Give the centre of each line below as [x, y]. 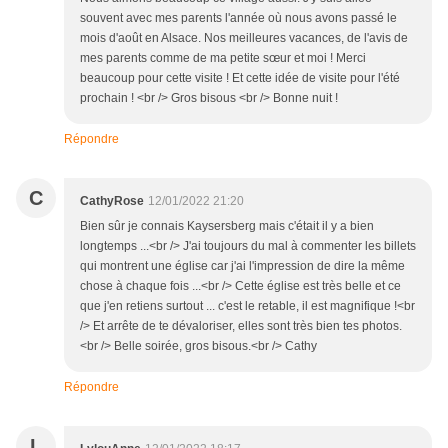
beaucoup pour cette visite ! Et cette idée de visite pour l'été [240, 77]
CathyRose [112, 200]
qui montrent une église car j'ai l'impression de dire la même [242, 265]
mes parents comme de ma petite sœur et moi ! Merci [223, 57]
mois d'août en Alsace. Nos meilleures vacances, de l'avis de [244, 37]
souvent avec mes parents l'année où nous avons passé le [238, 17]
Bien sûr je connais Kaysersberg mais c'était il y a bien [227, 225]
